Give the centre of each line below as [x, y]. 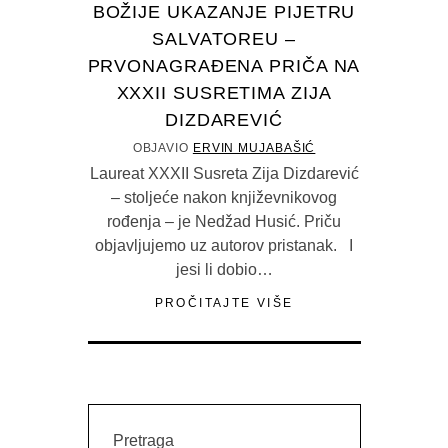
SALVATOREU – [224, 38]
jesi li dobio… [224, 269]
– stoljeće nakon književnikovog [224, 197]
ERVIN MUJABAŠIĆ [254, 147]
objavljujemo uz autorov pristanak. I [224, 245]
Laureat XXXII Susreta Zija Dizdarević [224, 173]
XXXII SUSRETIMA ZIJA [224, 92]
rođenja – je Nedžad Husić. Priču [224, 221]
